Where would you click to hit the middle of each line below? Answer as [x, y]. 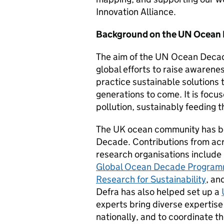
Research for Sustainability [151, 179]
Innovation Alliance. [136, 12]
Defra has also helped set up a [159, 192]
